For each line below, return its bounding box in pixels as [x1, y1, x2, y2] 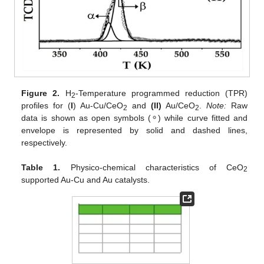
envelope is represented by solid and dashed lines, [21, 126, 247, 136]
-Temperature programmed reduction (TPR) [75, 88, 247, 98]
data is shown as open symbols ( [21, 113, 151, 123]
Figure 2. [21, 88, 60, 98]
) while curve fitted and [158, 113, 247, 123]
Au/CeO [161, 101, 195, 111]
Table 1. [21, 162, 61, 172]
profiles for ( [21, 101, 71, 111]
